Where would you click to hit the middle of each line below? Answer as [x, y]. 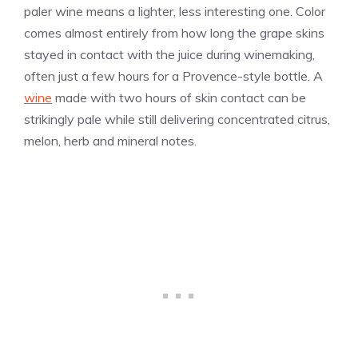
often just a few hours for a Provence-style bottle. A [173, 76]
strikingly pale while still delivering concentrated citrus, [177, 119]
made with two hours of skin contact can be [179, 98]
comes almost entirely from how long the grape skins [174, 33]
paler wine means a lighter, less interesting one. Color [175, 12]
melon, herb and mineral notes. [110, 141]
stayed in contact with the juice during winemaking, [169, 55]
